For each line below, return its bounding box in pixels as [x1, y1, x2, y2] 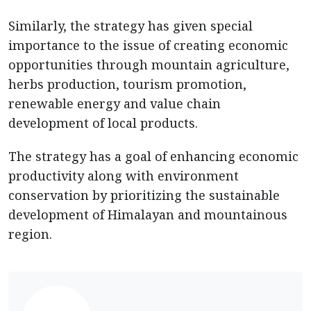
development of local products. [8, 115, 201, 131]
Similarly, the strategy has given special [8, 17, 253, 34]
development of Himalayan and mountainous [8, 206, 287, 223]
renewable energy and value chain [8, 95, 221, 112]
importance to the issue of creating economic [8, 37, 288, 53]
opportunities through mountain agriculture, [8, 56, 289, 73]
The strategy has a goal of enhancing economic [8, 148, 299, 165]
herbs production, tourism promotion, [8, 76, 246, 92]
